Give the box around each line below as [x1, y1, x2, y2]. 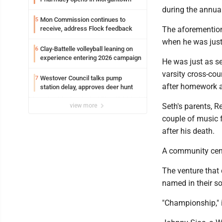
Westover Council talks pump [40, 74, 122, 82]
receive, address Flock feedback [40, 25, 132, 33]
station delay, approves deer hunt [40, 83, 133, 91]
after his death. [162, 126, 215, 136]
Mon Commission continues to [40, 16, 125, 24]
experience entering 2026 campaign [40, 54, 141, 62]
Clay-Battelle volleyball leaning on [40, 45, 133, 53]
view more [70, 102, 99, 110]
